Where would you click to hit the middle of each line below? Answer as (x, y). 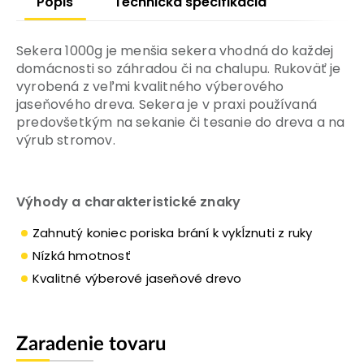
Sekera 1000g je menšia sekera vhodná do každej (175, 50)
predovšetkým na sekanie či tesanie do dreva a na (181, 122)
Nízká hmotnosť (82, 255)
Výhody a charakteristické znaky (129, 201)
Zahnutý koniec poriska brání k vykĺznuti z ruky (173, 232)
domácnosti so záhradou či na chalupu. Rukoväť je (179, 68)
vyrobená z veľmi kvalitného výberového (150, 86)
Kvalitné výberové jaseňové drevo (137, 278)
